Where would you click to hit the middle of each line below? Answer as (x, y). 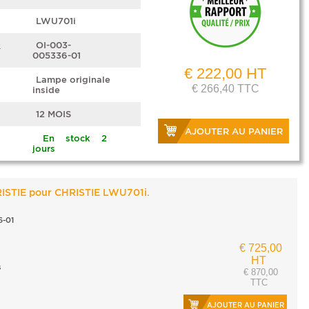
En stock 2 (75, 138)
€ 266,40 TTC (225, 89)
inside (46, 90)
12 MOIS (53, 114)
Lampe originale (73, 80)
